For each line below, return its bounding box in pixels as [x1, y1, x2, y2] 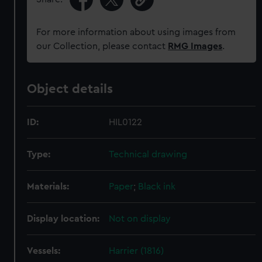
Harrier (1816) [109, 246, 164, 256]
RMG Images [168, 42, 223, 51]
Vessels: [27, 246, 61, 256]
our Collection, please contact [36, 42, 168, 51]
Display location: [27, 214, 100, 223]
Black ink [138, 182, 176, 191]
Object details [27, 82, 113, 95]
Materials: [27, 182, 70, 191]
